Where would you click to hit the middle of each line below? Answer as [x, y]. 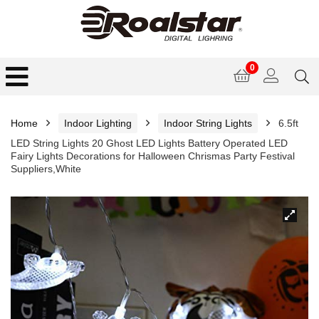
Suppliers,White [46, 169]
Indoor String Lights [208, 123]
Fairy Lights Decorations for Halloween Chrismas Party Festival [153, 156]
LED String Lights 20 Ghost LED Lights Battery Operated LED [149, 143]
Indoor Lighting [98, 123]
